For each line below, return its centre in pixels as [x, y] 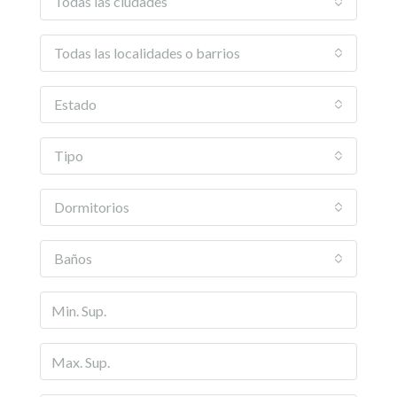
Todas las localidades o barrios [147, 53]
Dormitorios [92, 207]
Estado [75, 104]
